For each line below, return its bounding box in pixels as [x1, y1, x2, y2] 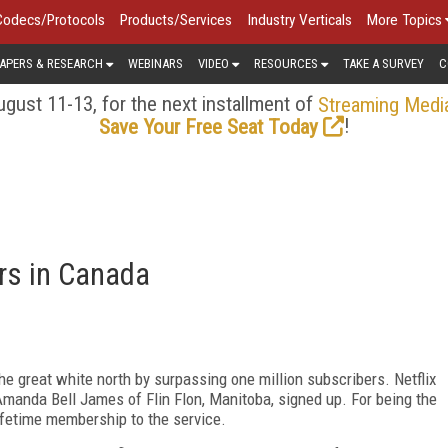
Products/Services [120, 11, 232, 29]
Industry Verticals [247, 11, 352, 29]
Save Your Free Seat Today [98, 114, 318, 139]
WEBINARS [128, 55, 183, 71]
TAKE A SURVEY [343, 55, 424, 71]
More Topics [367, 11, 442, 29]
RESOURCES [254, 55, 318, 71]
